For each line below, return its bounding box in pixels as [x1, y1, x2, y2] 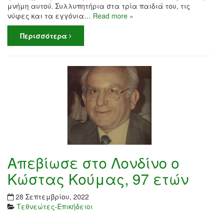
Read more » [93, 11, 133, 21]
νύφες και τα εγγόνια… [7, 11, 93, 21]
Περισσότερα [20, 31, 69, 41]
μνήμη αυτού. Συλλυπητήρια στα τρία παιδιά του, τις [7, 1, 190, 11]
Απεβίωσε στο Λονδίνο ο [7, 152, 179, 173]
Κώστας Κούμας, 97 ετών [7, 168, 189, 189]
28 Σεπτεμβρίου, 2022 [16, 191, 89, 201]
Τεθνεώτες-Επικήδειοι [17, 201, 93, 211]
